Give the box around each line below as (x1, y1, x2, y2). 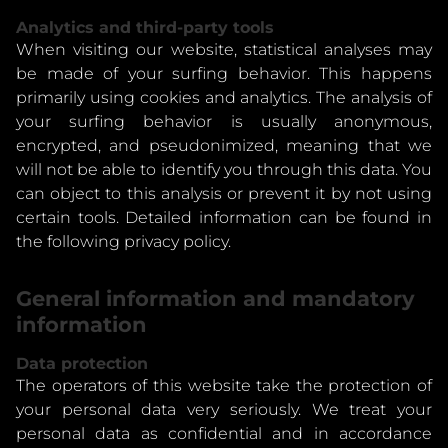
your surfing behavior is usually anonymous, (16, 112, 432, 131)
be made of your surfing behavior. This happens (16, 64, 432, 83)
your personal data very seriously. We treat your (16, 400, 432, 419)
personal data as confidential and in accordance (16, 424, 432, 443)
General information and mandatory (16, 286, 415, 311)
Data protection (16, 354, 148, 373)
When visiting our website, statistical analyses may (16, 40, 432, 59)
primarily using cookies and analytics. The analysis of (16, 88, 432, 107)
